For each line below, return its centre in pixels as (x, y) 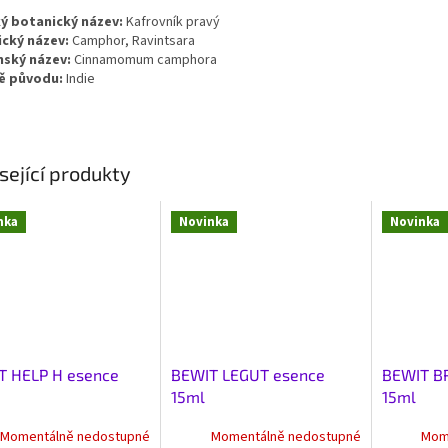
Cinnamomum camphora (145, 59)
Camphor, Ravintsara (133, 40)
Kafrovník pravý (173, 21)
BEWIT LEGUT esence (247, 374)
